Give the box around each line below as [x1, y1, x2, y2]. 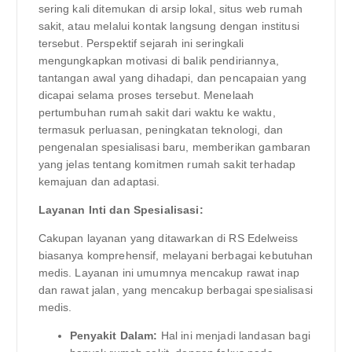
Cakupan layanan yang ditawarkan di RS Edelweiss [38, 231, 299, 244]
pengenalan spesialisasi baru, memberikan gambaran [38, 140, 311, 153]
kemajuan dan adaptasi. [38, 174, 160, 188]
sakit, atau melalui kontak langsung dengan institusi [38, 19, 299, 32]
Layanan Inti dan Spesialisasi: [38, 203, 203, 216]
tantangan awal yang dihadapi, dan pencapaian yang [38, 71, 307, 84]
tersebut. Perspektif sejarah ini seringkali [38, 36, 244, 49]
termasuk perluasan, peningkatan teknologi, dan [38, 123, 283, 136]
